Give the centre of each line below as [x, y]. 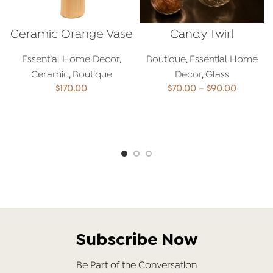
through [253, 125]
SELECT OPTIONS [202, 112]
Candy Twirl [202, 35]
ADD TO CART [71, 112]
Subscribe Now [136, 241]
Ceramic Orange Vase [71, 35]
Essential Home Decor [70, 60]
